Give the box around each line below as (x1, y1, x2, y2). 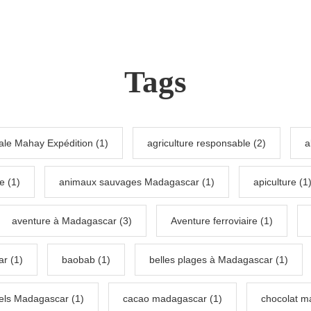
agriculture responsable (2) (147, 137, 266, 149)
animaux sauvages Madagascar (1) (59, 176, 215, 188)
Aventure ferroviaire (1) (171, 215, 273, 227)
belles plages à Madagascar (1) (149, 254, 288, 266)
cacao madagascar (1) (123, 293, 222, 305)
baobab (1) (62, 254, 110, 266)
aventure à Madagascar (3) (12, 215, 132, 227)
